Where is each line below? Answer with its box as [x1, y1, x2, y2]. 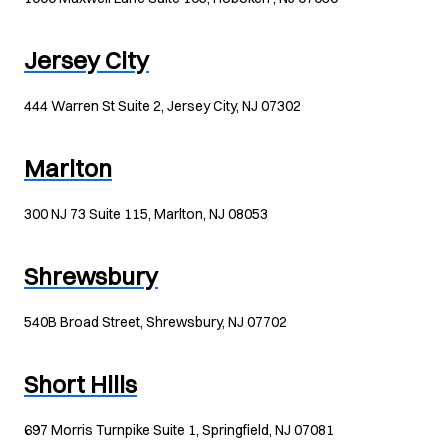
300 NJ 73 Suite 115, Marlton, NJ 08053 [24, 205, 268, 223]
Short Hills [24, 369, 137, 399]
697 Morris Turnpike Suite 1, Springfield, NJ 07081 [24, 421, 334, 439]
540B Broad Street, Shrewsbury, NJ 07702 [24, 313, 287, 331]
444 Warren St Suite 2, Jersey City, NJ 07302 [24, 97, 301, 115]
